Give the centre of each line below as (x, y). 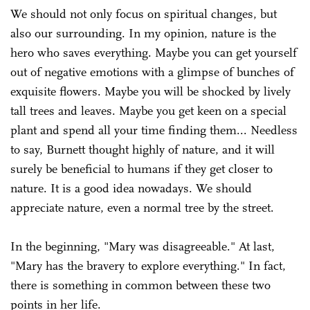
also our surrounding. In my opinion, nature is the (143, 33)
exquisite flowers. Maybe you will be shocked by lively (151, 91)
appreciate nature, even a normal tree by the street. (142, 207)
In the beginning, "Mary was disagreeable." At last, (143, 246)
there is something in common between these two (140, 285)
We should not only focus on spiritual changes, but (144, 13)
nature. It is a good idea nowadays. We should (131, 188)
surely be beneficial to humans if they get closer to (142, 168)
